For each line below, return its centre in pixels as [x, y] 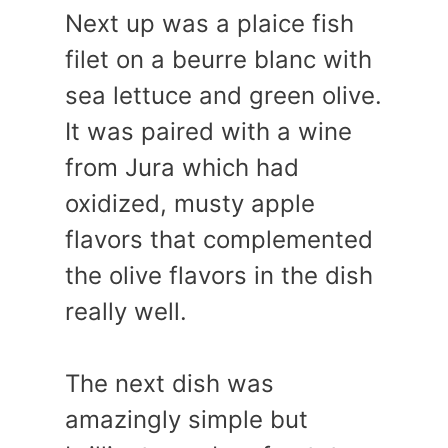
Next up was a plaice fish [209, 23]
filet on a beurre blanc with [218, 59]
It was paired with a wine [208, 131]
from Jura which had [182, 167]
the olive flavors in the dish [219, 275]
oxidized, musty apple [190, 203]
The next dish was [169, 383]
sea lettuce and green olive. [223, 95]
